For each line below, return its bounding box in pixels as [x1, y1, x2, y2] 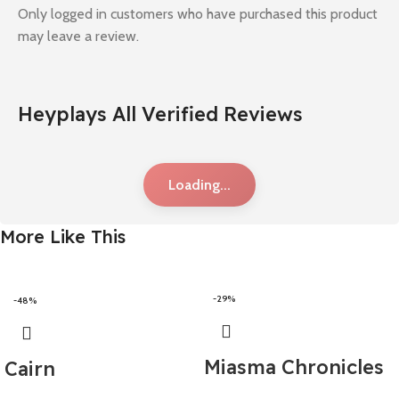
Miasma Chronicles [204, 354, 384, 380]
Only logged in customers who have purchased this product [18, 5, 378, 23]
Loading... [168, 176, 231, 194]
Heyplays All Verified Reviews [18, 102, 303, 127]
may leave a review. [18, 28, 139, 45]
